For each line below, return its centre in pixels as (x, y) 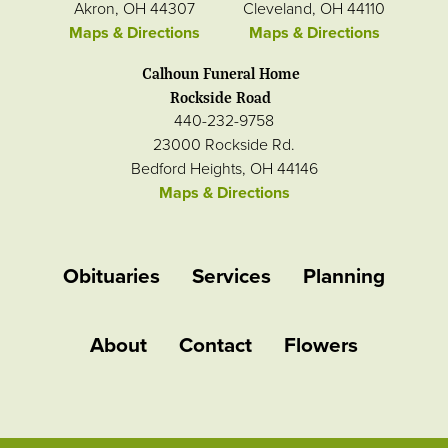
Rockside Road (220, 96)
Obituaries (111, 277)
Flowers (321, 346)
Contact (215, 346)
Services (231, 277)
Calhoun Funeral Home (220, 72)
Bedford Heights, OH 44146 (224, 168)
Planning (344, 277)
